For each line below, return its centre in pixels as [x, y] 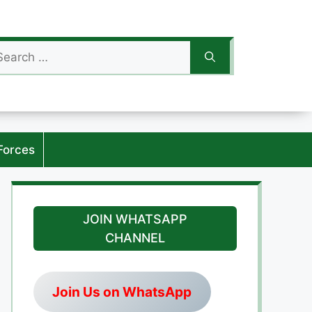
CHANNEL [135, 238]
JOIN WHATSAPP [135, 219]
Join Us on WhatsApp [122, 291]
